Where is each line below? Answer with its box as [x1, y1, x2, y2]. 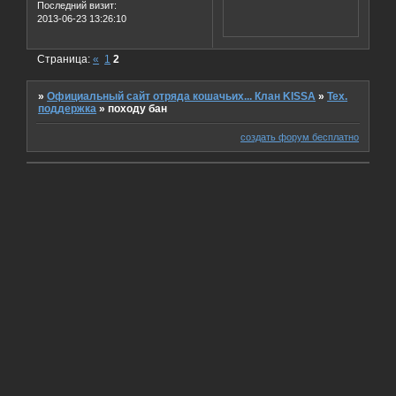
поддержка [38, 103, 97, 116]
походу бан [108, 103, 168, 116]
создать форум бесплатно [240, 131, 359, 142]
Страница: [37, 53, 94, 66]
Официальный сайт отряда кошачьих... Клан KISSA [47, 90, 316, 103]
